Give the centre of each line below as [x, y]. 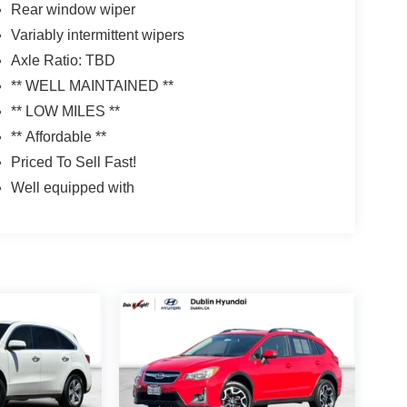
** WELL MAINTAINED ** [92, 85]
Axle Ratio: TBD [63, 60]
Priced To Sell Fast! [73, 162]
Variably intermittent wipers [97, 35]
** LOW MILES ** [65, 111]
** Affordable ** [58, 136]
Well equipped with [72, 187]
